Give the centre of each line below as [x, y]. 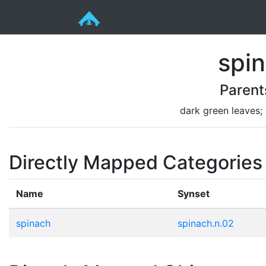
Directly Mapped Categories [136, 162]
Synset [194, 193]
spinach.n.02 [206, 223]
